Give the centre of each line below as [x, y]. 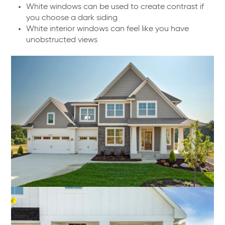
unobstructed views [62, 40]
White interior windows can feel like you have [108, 29]
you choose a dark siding [72, 18]
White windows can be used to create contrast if [115, 7]
